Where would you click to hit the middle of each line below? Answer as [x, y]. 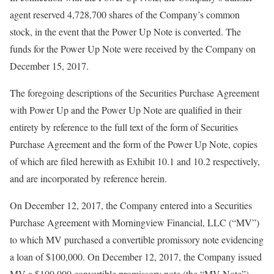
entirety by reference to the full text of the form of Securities [124, 127]
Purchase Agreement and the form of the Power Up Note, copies [134, 144]
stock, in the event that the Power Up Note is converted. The [125, 31]
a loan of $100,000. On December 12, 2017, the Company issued [136, 257]
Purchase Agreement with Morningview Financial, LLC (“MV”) [135, 222]
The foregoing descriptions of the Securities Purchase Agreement [135, 93]
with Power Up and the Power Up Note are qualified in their [126, 110]
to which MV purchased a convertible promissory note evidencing [137, 239]
